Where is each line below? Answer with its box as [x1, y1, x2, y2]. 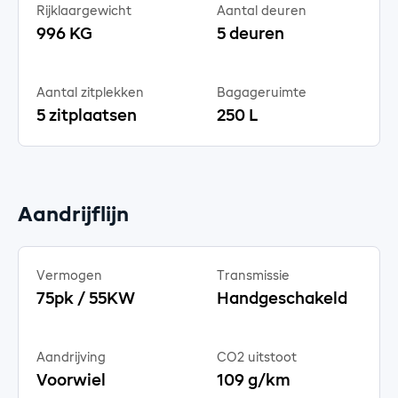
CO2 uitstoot [217, 351, 297, 364]
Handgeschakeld [217, 291, 347, 307]
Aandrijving [36, 351, 106, 364]
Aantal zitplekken [36, 86, 144, 99]
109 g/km [217, 372, 291, 389]
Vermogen [36, 269, 102, 283]
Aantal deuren [217, 4, 306, 18]
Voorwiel [36, 372, 106, 389]
